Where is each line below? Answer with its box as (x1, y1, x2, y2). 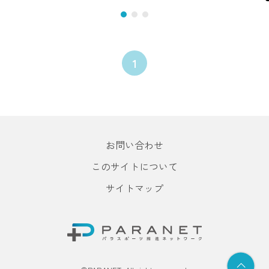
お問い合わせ (106, 137, 163, 152)
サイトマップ (106, 180, 163, 195)
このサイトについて (91, 159, 178, 174)
